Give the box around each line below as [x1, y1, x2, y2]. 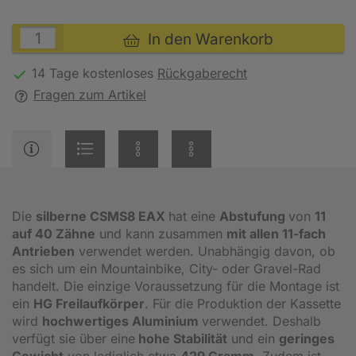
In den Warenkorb [139, 30, 273, 48]
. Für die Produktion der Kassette [145, 295, 341, 311]
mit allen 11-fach [226, 225, 326, 242]
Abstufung [219, 207, 288, 224]
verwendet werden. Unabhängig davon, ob [75, 242, 335, 259]
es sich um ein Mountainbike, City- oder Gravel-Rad [12, 260, 321, 277]
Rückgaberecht [157, 65, 247, 81]
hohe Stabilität [135, 330, 227, 346]
